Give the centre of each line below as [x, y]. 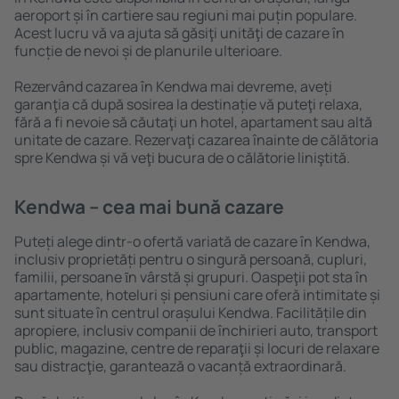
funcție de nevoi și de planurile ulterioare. [148, 51]
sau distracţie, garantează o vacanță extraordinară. [180, 366]
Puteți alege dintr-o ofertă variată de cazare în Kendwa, [192, 241]
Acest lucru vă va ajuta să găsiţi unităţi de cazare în [179, 33]
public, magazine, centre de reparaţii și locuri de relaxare [197, 348]
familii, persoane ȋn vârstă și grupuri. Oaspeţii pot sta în [191, 277]
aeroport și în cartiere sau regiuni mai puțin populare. [186, 15]
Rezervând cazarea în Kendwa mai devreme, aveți [173, 86]
